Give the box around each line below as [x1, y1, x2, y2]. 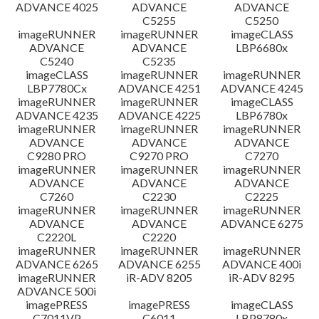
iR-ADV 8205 [126, 271, 193, 284]
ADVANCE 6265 [15, 257, 98, 271]
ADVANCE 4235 [15, 108, 98, 122]
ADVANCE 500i [17, 284, 97, 298]
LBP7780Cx [26, 81, 87, 95]
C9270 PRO [130, 149, 189, 162]
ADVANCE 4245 [220, 81, 303, 95]
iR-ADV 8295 [229, 271, 296, 284]
